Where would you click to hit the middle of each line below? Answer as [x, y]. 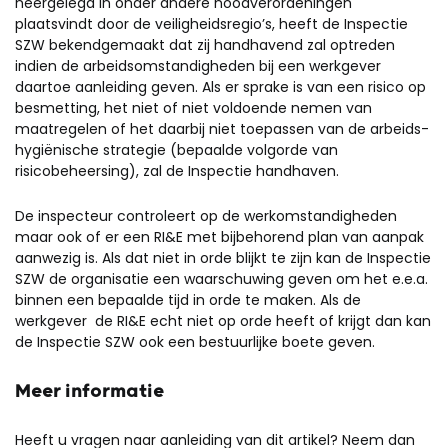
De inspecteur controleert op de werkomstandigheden [206, 216]
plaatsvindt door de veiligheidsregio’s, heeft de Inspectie [211, 24]
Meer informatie [89, 391]
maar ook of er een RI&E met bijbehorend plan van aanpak [219, 237]
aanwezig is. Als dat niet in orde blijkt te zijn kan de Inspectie [223, 258]
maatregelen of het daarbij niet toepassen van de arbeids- [222, 129]
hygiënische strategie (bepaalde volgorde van [176, 150]
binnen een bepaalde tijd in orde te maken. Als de [188, 300]
